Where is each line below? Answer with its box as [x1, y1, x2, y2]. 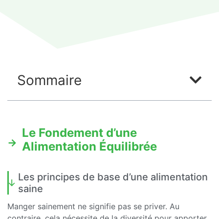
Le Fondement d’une [22, 126, 137, 140]
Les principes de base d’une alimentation [18, 171, 208, 183]
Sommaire [17, 72, 82, 89]
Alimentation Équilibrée [22, 139, 157, 154]
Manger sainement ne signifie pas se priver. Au [7, 201, 179, 212]
